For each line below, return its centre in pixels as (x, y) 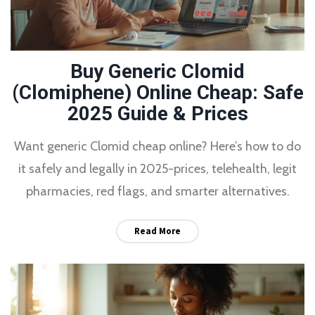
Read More (157, 231)
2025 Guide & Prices (157, 113)
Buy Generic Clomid (157, 71)
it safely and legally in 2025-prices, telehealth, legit (157, 168)
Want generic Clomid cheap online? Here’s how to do (157, 146)
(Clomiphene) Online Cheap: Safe (157, 92)
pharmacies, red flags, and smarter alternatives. (157, 191)
